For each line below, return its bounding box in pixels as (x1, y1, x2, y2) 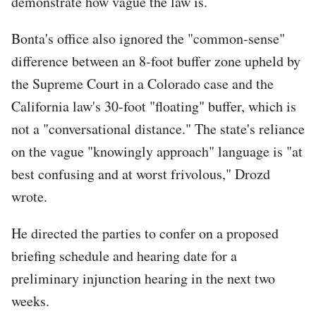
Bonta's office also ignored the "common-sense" (11, 28, 285, 48)
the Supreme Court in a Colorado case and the (11, 73, 274, 93)
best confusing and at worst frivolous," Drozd (11, 164, 270, 183)
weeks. (11, 291, 54, 310)
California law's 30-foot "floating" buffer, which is (11, 96, 296, 116)
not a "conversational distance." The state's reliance (11, 119, 305, 138)
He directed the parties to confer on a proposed (11, 223, 279, 243)
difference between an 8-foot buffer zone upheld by (11, 51, 300, 71)
